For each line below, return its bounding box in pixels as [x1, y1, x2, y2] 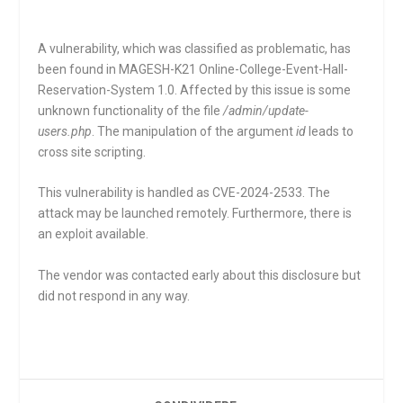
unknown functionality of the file [38, 103, 224, 118]
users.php [38, 124, 93, 139]
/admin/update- [223, 103, 309, 118]
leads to [306, 124, 354, 139]
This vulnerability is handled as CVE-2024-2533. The [38, 185, 331, 201]
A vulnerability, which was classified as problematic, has [38, 41, 352, 56]
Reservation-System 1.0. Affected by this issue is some [38, 83, 352, 97]
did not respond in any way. [38, 288, 191, 303]
